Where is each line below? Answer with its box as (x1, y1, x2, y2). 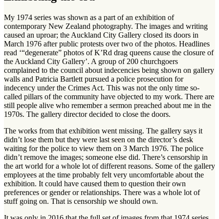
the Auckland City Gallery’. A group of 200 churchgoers (4, 57, 178, 66)
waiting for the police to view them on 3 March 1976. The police (4, 144, 203, 153)
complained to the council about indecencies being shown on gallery (4, 66, 214, 74)
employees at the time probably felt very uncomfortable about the (4, 170, 204, 179)
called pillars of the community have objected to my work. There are (4, 92, 214, 101)
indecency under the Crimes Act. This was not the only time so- (4, 83, 199, 92)
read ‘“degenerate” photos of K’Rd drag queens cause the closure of (4, 48, 214, 57)
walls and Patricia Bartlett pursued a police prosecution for (4, 74, 183, 83)
